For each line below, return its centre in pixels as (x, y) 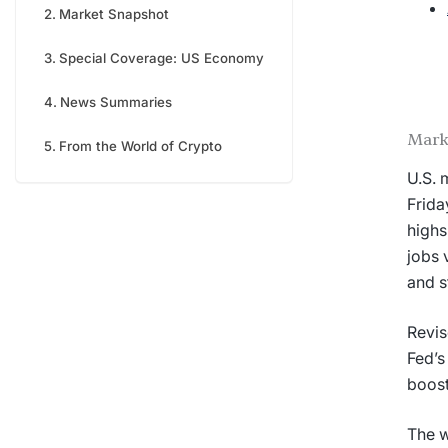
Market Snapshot (113, 13)
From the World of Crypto (140, 145)
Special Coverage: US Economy (161, 57)
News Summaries (115, 101)
